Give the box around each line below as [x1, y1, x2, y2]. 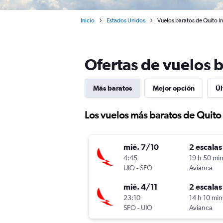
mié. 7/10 [123, 142, 159, 152]
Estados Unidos [107, 17, 145, 24]
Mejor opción [153, 84, 195, 92]
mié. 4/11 [123, 182, 157, 192]
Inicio [81, 17, 95, 24]
